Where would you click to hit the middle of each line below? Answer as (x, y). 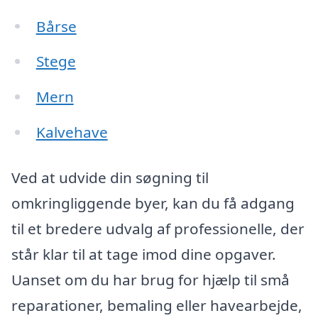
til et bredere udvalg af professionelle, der (158, 228)
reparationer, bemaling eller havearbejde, (157, 305)
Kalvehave (72, 132)
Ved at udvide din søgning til (110, 177)
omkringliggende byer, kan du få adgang (153, 203)
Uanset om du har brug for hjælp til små (150, 279)
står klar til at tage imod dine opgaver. (144, 254)
